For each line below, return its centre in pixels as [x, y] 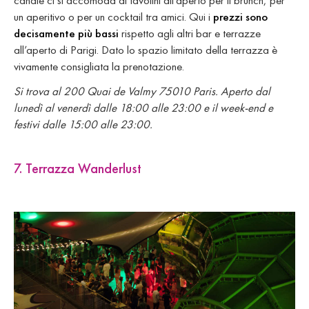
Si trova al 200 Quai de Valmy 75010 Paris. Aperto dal [142, 91]
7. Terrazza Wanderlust [78, 168]
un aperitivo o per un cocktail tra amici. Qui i [113, 16]
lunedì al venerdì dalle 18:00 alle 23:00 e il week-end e [143, 107]
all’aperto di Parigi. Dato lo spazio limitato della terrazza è [146, 49]
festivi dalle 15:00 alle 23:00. [83, 124]
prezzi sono [240, 16]
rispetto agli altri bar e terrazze [190, 33]
